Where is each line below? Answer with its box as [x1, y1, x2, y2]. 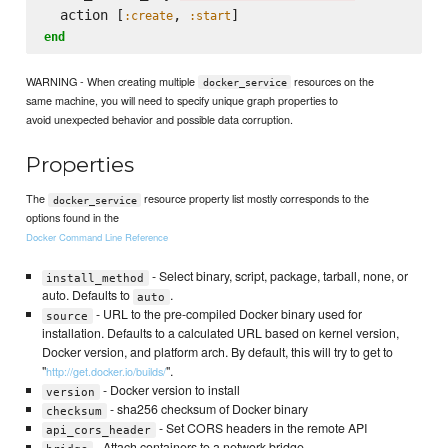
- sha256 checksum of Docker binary [106, 400, 308, 419]
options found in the [26, 209, 120, 226]
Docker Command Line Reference [26, 230, 169, 245]
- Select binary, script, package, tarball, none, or [148, 267, 408, 286]
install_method [46, 271, 145, 285]
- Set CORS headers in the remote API [155, 419, 367, 438]
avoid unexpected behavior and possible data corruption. [26, 110, 294, 127]
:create [123, 8, 173, 24]
